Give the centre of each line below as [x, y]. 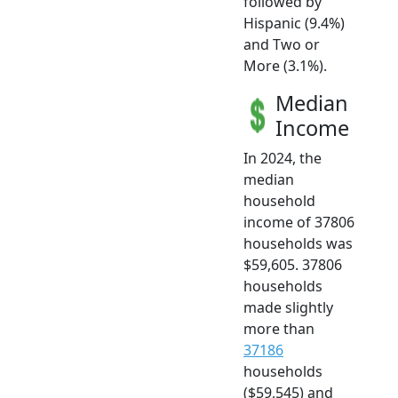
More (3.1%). [285, 65]
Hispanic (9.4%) [294, 23]
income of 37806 [299, 222]
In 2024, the [283, 158]
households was [298, 243]
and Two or [282, 44]
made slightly [288, 307]
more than [279, 328]
